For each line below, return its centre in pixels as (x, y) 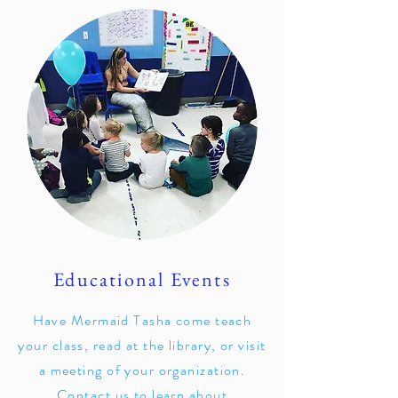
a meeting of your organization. (142, 370)
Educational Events (142, 279)
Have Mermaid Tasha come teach (142, 320)
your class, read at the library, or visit (142, 345)
